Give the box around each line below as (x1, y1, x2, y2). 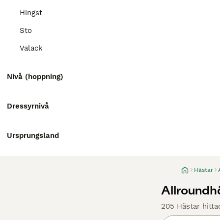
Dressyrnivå (7, 102, 49, 110)
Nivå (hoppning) (7, 72, 63, 81)
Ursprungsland (7, 131, 59, 140)
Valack (20, 44, 43, 53)
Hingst (20, 8, 42, 17)
